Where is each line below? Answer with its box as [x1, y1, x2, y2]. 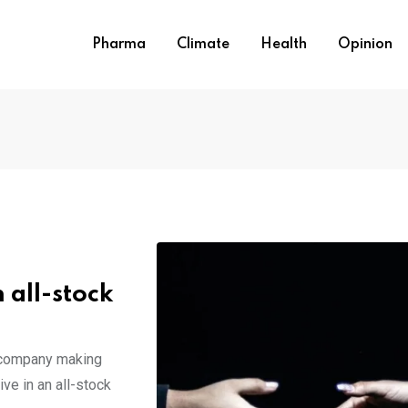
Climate [177, 37, 229, 52]
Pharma [92, 37, 146, 52]
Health [260, 37, 307, 52]
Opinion [338, 37, 393, 52]
